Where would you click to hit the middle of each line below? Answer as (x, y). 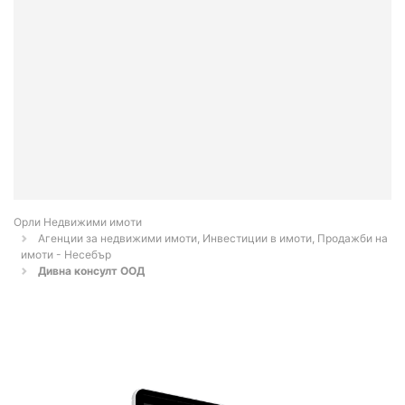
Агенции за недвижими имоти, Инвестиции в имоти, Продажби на (213, 239)
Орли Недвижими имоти (78, 222)
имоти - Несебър (66, 255)
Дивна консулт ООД (91, 271)
